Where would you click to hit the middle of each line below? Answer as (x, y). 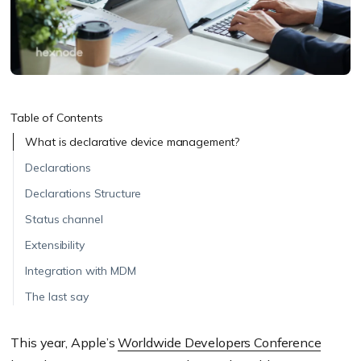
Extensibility (55, 245)
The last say (57, 297)
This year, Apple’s (64, 343)
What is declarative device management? (133, 142)
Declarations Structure (83, 194)
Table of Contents (57, 118)
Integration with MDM (81, 271)
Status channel (64, 220)
